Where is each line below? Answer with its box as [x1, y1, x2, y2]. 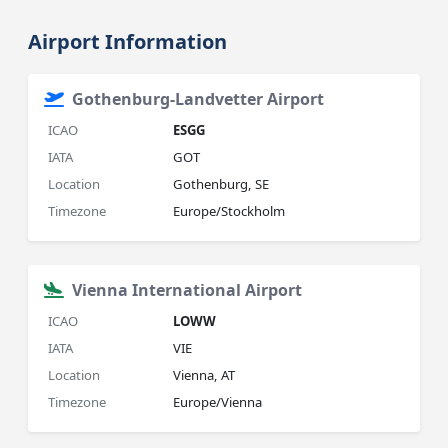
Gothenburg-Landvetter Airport [72, 88, 325, 110]
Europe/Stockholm [173, 202, 286, 220]
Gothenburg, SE [173, 175, 270, 193]
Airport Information [28, 28, 228, 55]
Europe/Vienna [173, 393, 263, 411]
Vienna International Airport [72, 279, 303, 301]
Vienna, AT [173, 366, 236, 384]
